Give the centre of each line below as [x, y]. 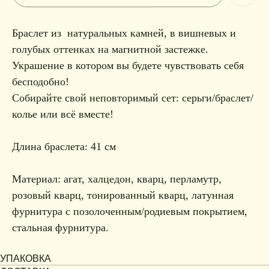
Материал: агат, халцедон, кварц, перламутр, [117, 179]
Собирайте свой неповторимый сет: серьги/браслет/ [133, 98]
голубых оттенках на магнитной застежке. [110, 50]
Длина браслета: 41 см [64, 147]
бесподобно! [41, 82]
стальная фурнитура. [60, 228]
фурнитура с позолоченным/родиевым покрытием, [130, 212]
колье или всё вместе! [63, 114]
